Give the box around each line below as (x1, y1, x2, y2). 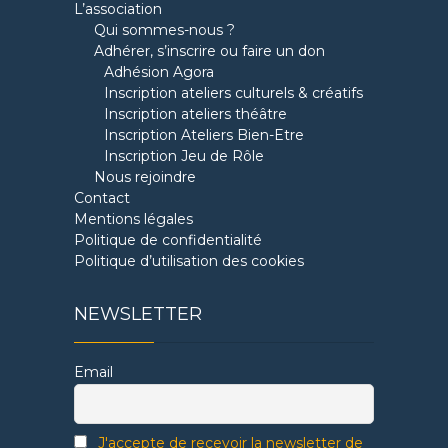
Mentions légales (74, 209, 193, 228)
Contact (74, 188, 130, 207)
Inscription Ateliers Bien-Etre (104, 125, 304, 144)
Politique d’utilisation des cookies (74, 251, 304, 270)
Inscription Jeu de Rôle (104, 146, 264, 165)
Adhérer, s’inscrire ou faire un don (94, 41, 325, 60)
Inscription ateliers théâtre (104, 104, 287, 123)
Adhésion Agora (104, 62, 214, 81)
